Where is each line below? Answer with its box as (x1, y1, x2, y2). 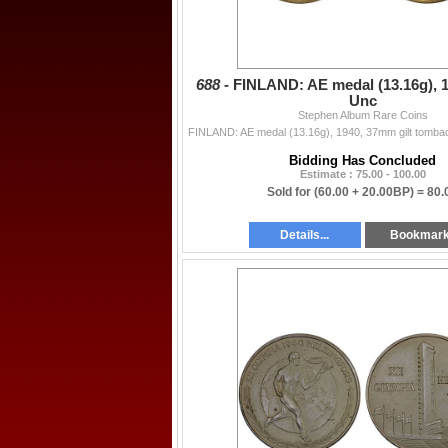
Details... (280, 227, 330, 242)
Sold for (267, 184, 314, 199)
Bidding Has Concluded (289, 152, 436, 168)
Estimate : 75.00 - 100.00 (299, 167, 426, 180)
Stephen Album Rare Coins (297, 108, 428, 121)
